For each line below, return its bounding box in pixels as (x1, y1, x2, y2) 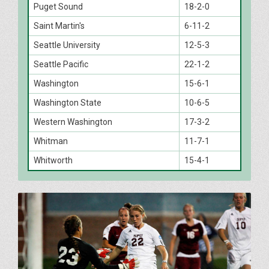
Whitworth (34, 156, 73, 166)
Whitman (34, 136, 68, 147)
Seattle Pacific (34, 59, 88, 70)
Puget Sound (34, 2, 83, 12)
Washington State (34, 98, 101, 108)
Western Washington (34, 117, 112, 127)
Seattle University (34, 40, 100, 50)
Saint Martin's (34, 21, 85, 31)
